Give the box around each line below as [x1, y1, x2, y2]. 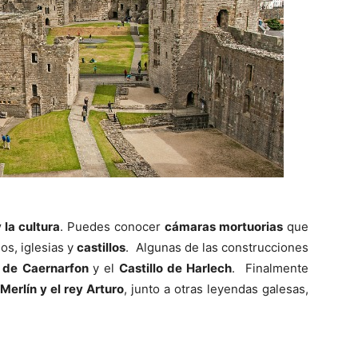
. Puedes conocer [60, 219, 165, 234]
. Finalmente [232, 261, 309, 276]
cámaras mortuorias [165, 219, 284, 234]
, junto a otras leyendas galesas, [124, 281, 308, 296]
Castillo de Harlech [114, 261, 233, 276]
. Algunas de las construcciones [125, 240, 308, 255]
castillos [77, 240, 126, 255]
